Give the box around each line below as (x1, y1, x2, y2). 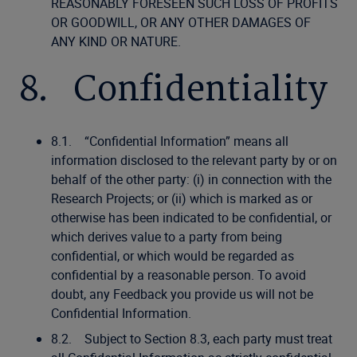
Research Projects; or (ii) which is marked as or (51, 190, 312, 207)
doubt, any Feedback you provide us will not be (51, 285, 313, 303)
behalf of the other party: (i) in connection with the (51, 171, 331, 188)
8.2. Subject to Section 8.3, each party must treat (51, 330, 332, 347)
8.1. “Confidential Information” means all (51, 132, 288, 150)
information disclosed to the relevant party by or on (51, 151, 337, 169)
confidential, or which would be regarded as (51, 247, 294, 265)
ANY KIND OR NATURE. (51, 33, 181, 50)
